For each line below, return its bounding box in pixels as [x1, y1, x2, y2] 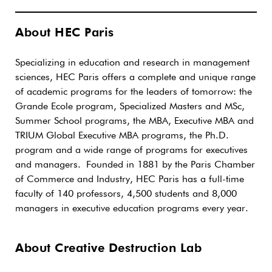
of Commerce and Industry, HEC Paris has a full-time [15, 174, 244, 185]
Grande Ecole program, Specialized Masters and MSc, [15, 101, 245, 112]
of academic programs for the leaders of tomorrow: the [15, 87, 252, 97]
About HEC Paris [15, 26, 114, 39]
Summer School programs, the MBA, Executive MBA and [15, 116, 254, 126]
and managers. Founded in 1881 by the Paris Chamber [15, 160, 255, 170]
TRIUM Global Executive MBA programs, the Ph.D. [15, 131, 229, 141]
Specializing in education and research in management [15, 58, 250, 68]
